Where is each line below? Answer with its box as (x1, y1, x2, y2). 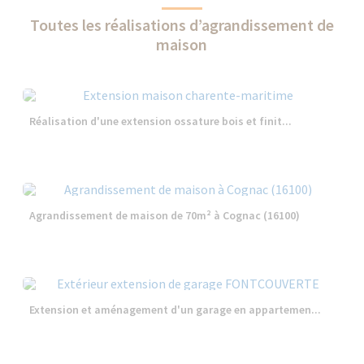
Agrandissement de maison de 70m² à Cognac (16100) (29, 207, 301, 223)
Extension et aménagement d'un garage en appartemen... (29, 301, 322, 317)
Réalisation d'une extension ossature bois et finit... (29, 113, 292, 128)
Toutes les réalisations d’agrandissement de (29, 14, 334, 35)
